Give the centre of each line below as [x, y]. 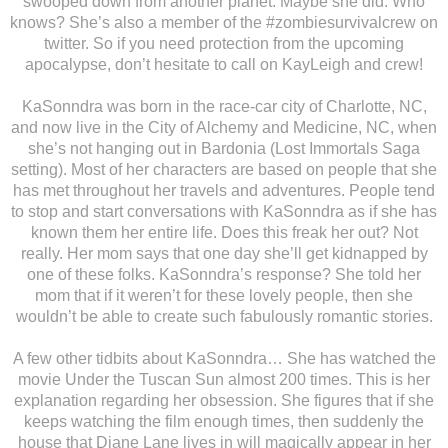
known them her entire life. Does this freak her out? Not [224, 233]
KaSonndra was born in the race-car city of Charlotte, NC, [224, 107]
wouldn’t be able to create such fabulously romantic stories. [224, 317]
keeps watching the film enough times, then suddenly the [224, 422]
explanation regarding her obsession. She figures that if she [224, 401]
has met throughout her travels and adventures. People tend [224, 191]
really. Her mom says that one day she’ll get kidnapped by [224, 254]
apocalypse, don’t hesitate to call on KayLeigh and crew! [224, 65]
